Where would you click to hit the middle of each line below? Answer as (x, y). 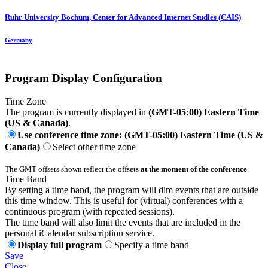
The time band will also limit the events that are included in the (123, 222)
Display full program (60, 245)
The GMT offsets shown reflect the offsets (73, 169)
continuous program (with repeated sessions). (90, 211)
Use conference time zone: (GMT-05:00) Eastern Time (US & (140, 135)
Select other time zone (94, 147)
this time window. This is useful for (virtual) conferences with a (124, 200)
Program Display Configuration (83, 78)
